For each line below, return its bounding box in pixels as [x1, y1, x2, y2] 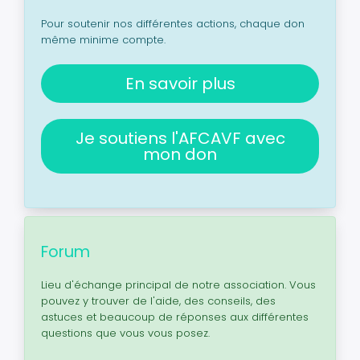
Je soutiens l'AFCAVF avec [75, 127, 285, 149]
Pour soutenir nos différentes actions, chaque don [41, 16, 305, 31]
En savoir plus [125, 72, 235, 95]
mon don [143, 143, 217, 166]
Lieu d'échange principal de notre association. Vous [41, 277, 316, 292]
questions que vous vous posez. [41, 325, 210, 341]
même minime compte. [41, 32, 166, 47]
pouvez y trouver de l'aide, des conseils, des [41, 293, 276, 309]
